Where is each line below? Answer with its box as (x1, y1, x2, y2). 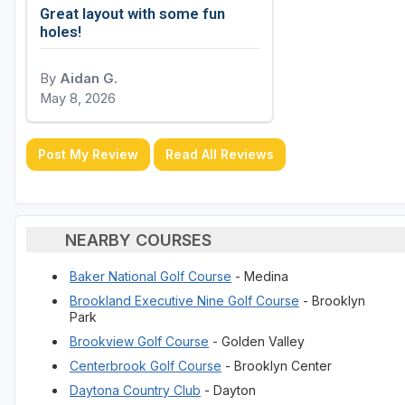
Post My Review (38, 146, 138, 163)
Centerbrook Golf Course (70, 358, 221, 374)
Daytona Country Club (70, 382, 201, 399)
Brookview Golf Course (70, 334, 209, 350)
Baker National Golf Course (70, 268, 231, 285)
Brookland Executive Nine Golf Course (70, 293, 299, 309)
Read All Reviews (165, 146, 274, 163)
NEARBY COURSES (64, 230, 212, 250)
